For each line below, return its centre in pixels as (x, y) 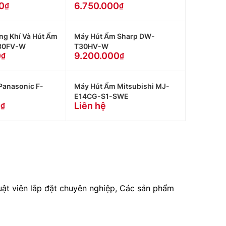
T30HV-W (92, 46)
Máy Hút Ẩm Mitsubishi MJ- (122, 86)
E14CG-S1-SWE (102, 96)
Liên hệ (90, 106)
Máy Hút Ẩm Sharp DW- (115, 36)
